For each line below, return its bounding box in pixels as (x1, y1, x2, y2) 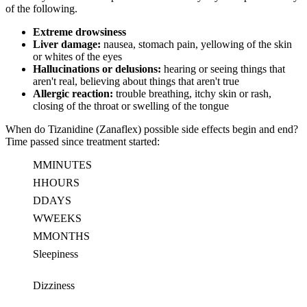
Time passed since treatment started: (5, 135, 160, 147)
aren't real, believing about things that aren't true (33, 75, 239, 87)
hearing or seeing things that (161, 62, 285, 75)
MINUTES (42, 158, 92, 171)
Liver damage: (33, 38, 101, 50)
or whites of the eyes (33, 50, 122, 62)
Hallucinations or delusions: (33, 62, 161, 75)
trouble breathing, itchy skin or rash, (113, 87, 271, 99)
